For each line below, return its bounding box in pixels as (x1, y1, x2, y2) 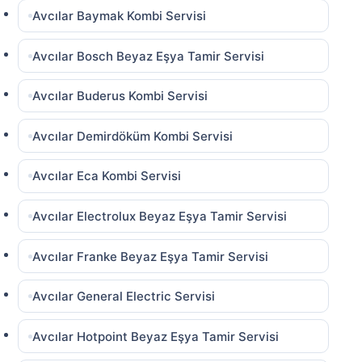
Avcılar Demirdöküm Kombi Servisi (32, 128, 234, 144)
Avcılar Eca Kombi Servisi (32, 168, 182, 184)
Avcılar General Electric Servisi (32, 288, 216, 305)
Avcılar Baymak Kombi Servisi (32, 7, 207, 23)
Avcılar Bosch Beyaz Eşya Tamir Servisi (32, 48, 265, 64)
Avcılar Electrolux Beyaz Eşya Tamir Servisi (32, 208, 288, 224)
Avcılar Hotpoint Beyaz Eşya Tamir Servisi (32, 328, 280, 344)
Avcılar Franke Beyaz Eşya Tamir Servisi (32, 248, 269, 264)
